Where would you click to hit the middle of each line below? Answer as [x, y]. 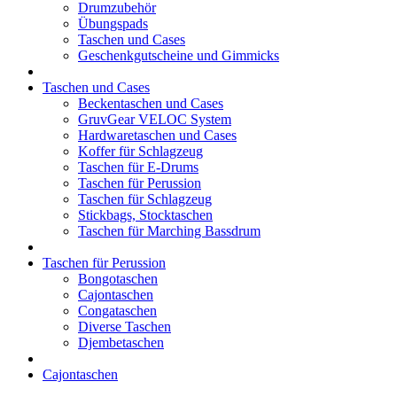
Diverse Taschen [125, 327]
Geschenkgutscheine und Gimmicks [179, 55]
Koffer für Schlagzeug [140, 151]
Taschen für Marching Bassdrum [169, 231]
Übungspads [113, 23]
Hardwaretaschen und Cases [157, 135]
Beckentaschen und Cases [151, 103]
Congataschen [117, 311]
